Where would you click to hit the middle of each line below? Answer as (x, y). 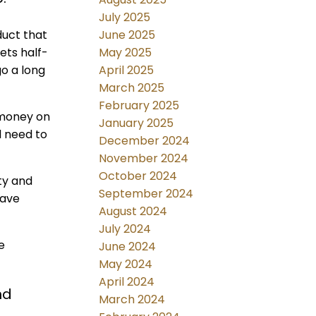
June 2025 (127, 35)
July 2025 (125, 18)
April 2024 (127, 282)
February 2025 (139, 106)
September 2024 (146, 194)
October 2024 (138, 176)
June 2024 (128, 247)
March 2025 (132, 88)
